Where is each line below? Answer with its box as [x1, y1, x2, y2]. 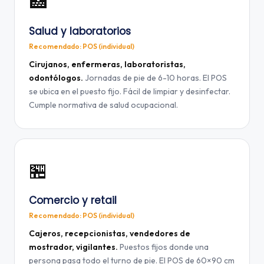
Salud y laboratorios [29, 24, 131, 38]
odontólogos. [29, 72, 83, 83]
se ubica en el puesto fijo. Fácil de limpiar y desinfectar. [29, 86, 230, 97]
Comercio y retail [29, 193, 117, 207]
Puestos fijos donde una [118, 242, 209, 252]
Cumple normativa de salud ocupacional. [29, 100, 178, 110]
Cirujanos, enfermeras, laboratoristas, [29, 59, 186, 70]
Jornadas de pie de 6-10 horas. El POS [83, 72, 227, 83]
